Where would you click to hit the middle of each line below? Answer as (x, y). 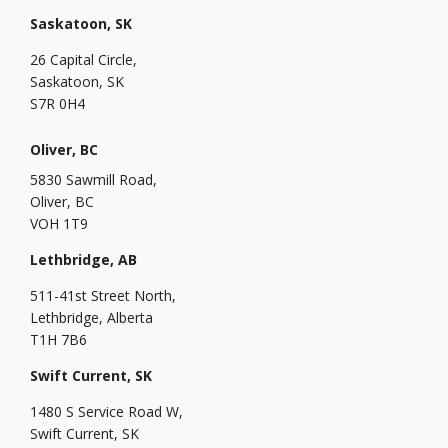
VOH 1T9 (59, 223)
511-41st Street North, (103, 295)
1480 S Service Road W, (106, 411)
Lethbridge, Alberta (91, 317)
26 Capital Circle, (83, 59)
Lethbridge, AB (83, 259)
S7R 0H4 (57, 103)
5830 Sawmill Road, (93, 179)
